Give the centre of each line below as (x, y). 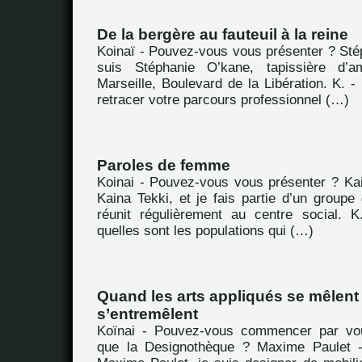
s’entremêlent (147, 314)
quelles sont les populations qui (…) (205, 231)
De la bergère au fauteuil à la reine (223, 34)
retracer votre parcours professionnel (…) (223, 100)
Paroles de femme (164, 165)
